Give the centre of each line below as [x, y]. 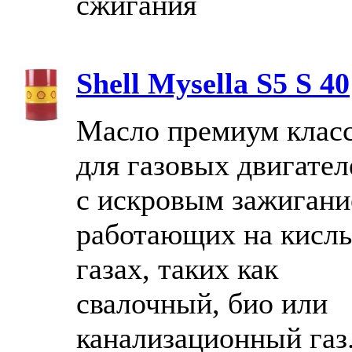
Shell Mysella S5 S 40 [213, 83]
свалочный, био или [202, 303]
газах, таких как [177, 268]
